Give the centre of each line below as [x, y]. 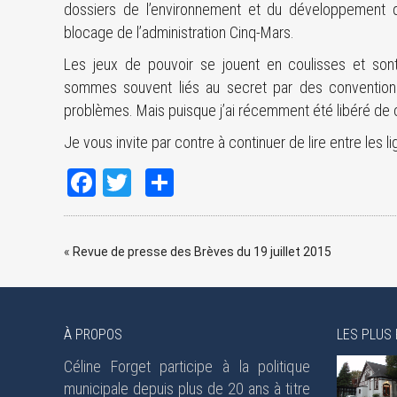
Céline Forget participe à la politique [187, 366]
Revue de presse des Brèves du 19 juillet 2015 [202, 252]
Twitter [151, 182]
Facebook [124, 182]
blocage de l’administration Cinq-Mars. [179, 32]
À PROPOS [93, 335]
